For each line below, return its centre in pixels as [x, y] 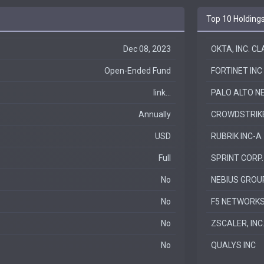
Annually [155, 114]
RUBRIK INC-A [236, 136]
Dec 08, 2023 [147, 49]
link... [162, 93]
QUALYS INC [233, 245]
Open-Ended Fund [138, 71]
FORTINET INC [237, 71]
